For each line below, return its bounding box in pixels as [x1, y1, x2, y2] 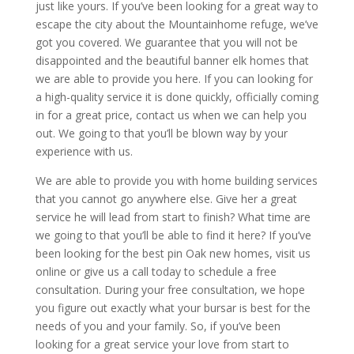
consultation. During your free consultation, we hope [35, 281, 305, 297]
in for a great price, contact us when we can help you [35, 107, 307, 122]
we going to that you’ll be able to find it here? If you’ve [35, 227, 311, 243]
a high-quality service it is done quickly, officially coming [35, 88, 318, 104]
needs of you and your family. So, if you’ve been [35, 318, 281, 333]
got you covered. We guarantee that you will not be [35, 34, 298, 50]
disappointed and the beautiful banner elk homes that [35, 52, 309, 68]
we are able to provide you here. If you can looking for [35, 70, 313, 86]
